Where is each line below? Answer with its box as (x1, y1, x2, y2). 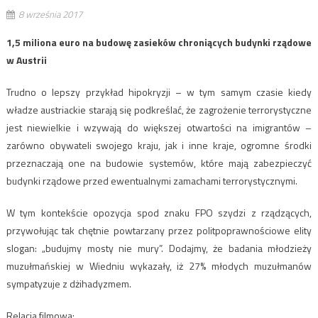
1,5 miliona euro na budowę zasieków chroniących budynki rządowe (6, 34, 312, 50)
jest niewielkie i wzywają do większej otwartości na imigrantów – (6, 119, 312, 135)
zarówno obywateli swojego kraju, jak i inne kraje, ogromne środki (6, 137, 312, 153)
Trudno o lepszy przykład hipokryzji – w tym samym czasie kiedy (6, 84, 312, 99)
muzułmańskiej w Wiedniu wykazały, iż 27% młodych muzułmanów (6, 258, 312, 273)
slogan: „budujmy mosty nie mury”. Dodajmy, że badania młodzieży (6, 240, 312, 256)
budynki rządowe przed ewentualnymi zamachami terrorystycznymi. (6, 172, 297, 188)
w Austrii (6, 52, 47, 67)
